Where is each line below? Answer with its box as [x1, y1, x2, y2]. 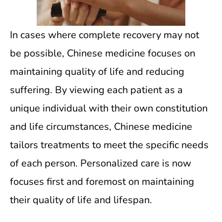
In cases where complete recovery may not [10, 28, 199, 42]
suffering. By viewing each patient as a [10, 83, 183, 97]
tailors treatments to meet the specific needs [10, 138, 209, 152]
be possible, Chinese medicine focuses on [10, 47, 195, 60]
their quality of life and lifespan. [10, 193, 152, 207]
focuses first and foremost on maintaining [10, 175, 194, 188]
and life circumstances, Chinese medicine [10, 120, 192, 133]
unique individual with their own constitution [10, 102, 208, 115]
